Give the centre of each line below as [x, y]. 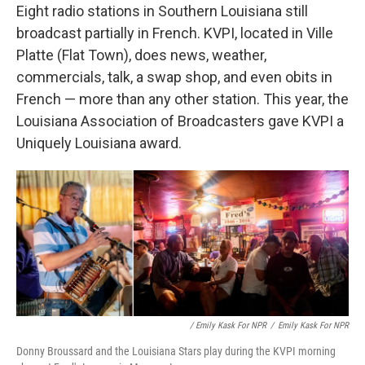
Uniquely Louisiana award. [99, 143]
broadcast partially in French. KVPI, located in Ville [175, 33]
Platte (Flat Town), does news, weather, [141, 55]
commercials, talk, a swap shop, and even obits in [174, 77]
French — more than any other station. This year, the [182, 99]
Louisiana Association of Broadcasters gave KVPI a [180, 121]
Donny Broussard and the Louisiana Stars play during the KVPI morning [176, 351]
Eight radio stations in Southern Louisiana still [162, 11]
